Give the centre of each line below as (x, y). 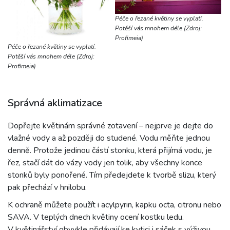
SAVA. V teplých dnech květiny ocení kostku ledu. (96, 217)
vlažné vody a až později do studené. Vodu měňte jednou (109, 138)
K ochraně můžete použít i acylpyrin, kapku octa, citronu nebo (114, 205)
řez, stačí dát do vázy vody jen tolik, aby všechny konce (105, 163)
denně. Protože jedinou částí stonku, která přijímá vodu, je (110, 151)
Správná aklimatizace (55, 103)
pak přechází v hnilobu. (47, 188)
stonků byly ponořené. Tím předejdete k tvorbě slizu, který (112, 175)
